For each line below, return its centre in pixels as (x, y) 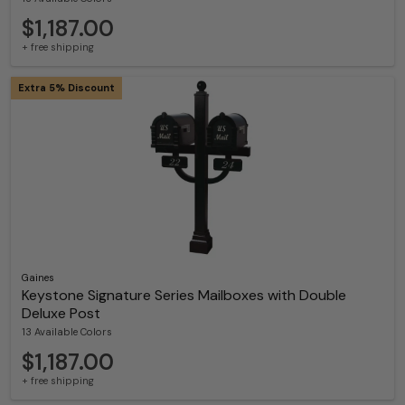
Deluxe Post (61, 313)
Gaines (38, 278)
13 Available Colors (67, 332)
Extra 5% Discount (66, 88)
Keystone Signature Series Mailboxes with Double (184, 295)
